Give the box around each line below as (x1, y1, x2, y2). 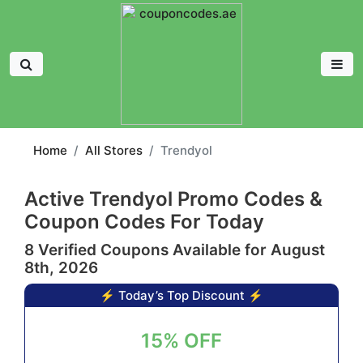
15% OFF (141, 329, 222, 352)
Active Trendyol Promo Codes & (24, 187, 322, 211)
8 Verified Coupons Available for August (24, 241, 325, 259)
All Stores (85, 143, 143, 158)
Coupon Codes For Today (24, 210, 264, 233)
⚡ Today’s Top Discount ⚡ (100, 288, 263, 303)
